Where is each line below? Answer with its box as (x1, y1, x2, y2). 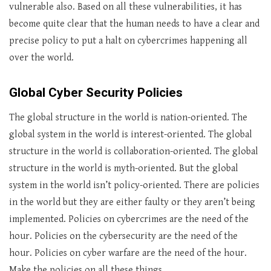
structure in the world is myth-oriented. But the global (9, 163, 238, 174)
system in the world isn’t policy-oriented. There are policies (9, 180, 260, 191)
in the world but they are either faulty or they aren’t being (9, 197, 255, 208)
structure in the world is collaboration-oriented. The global (9, 146, 258, 157)
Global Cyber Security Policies (9, 85, 183, 100)
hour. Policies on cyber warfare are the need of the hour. (9, 247, 247, 259)
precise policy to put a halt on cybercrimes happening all (9, 35, 247, 47)
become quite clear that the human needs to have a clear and (9, 18, 260, 30)
